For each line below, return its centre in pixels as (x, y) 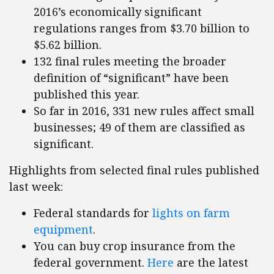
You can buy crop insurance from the (135, 246)
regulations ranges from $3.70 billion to (142, 28)
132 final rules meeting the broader (130, 61)
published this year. (87, 94)
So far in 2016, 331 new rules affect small (144, 111)
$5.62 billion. (68, 45)
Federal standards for (93, 213)
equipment (63, 230)
